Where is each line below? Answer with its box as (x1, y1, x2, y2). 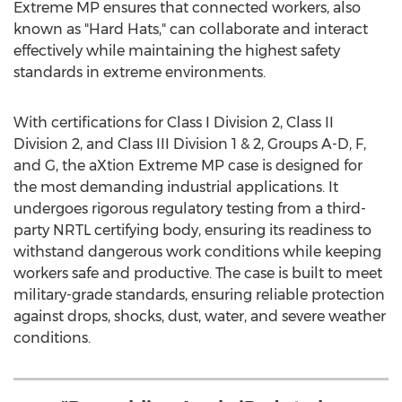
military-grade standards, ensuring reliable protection (13, 286, 385, 303)
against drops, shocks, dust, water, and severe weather (13, 308, 386, 325)
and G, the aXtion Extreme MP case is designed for (13, 157, 363, 174)
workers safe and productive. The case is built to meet (13, 265, 382, 282)
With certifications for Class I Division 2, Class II (13, 114, 334, 131)
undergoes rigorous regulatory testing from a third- (13, 200, 366, 217)
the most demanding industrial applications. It (13, 179, 338, 196)
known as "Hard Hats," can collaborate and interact (13, 21, 368, 38)
